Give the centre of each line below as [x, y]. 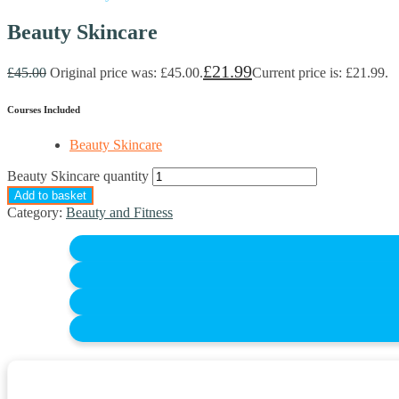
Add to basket [50, 196]
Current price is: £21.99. [320, 73]
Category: [37, 213]
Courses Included [44, 110]
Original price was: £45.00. [126, 73]
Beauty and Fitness [119, 213]
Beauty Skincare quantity [78, 176]
